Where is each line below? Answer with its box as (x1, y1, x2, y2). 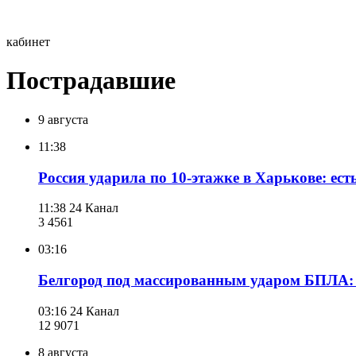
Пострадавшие (6, 66, 176, 95)
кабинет (6, 35, 50, 48)
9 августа (38, 112, 88, 126)
